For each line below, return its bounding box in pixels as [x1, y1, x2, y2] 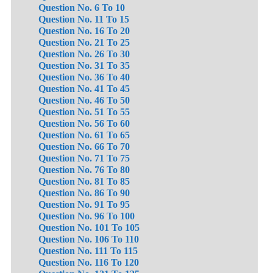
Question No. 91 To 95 [38, 199, 130, 210]
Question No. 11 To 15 [38, 14, 129, 25]
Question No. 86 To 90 [38, 188, 130, 199]
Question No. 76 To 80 [38, 165, 130, 175]
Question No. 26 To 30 [38, 49, 130, 60]
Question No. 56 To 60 [38, 118, 130, 129]
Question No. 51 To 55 [38, 107, 130, 118]
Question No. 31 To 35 [38, 60, 130, 71]
